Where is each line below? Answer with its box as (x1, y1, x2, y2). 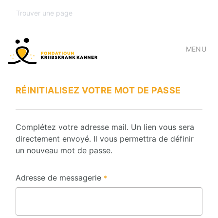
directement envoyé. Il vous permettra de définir (16, 133, 194, 144)
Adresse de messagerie (16, 172, 104, 182)
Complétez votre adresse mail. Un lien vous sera (16, 122, 194, 132)
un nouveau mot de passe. (16, 145, 112, 155)
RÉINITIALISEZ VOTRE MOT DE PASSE (16, 85, 181, 95)
